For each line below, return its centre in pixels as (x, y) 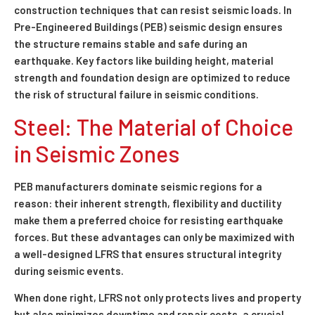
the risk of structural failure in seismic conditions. (136, 95)
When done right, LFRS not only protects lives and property (157, 298)
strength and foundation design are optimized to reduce (152, 78)
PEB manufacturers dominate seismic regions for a (138, 186)
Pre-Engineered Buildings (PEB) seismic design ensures (148, 27)
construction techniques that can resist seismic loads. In (153, 10)
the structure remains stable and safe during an (131, 44)
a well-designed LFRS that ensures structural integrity (148, 253)
